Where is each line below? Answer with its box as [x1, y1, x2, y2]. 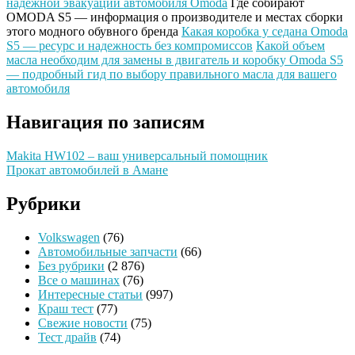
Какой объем [256, 39, 325, 53]
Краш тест [38, 301, 94, 315]
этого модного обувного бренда [6, 25, 178, 39]
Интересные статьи [38, 287, 143, 301]
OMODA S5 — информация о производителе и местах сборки [6, 10, 343, 25]
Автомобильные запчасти [38, 244, 177, 258]
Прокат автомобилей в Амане [6, 163, 168, 177]
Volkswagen [38, 230, 100, 244]
